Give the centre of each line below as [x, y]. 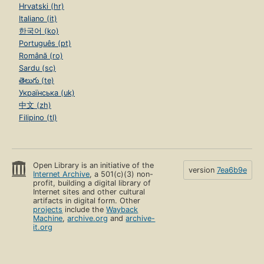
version [202, 170]
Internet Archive [62, 174]
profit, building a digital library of [92, 183]
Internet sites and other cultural [89, 192]
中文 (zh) [35, 105]
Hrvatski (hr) [42, 6]
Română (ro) [41, 55]
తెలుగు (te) [37, 80]
